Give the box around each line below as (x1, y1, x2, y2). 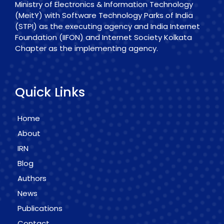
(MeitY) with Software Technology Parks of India (15, 10, 193, 21)
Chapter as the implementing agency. (15, 43, 158, 54)
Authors (17, 173, 46, 184)
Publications (17, 203, 62, 214)
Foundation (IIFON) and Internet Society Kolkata (15, 32, 192, 43)
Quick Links (15, 83, 85, 101)
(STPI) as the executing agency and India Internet (15, 21, 200, 32)
